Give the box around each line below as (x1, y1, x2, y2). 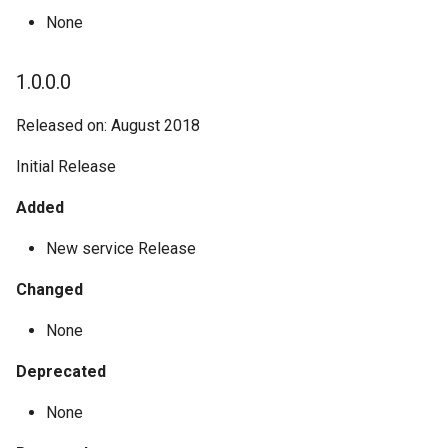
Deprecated (16, 362, 106, 381)
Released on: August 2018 (16, 116, 200, 135)
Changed (16, 280, 83, 299)
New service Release (46, 239, 196, 258)
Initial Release (16, 157, 116, 176)
